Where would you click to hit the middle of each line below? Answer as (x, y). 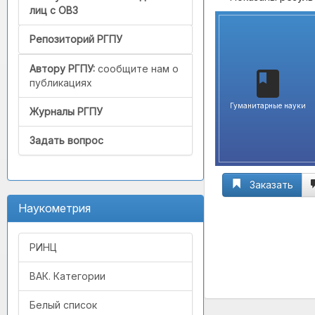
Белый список (63, 305)
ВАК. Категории (67, 276)
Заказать (271, 185)
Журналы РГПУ (66, 112)
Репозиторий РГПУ (76, 39)
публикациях (61, 83)
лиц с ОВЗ (54, 11)
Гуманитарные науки (268, 105)
